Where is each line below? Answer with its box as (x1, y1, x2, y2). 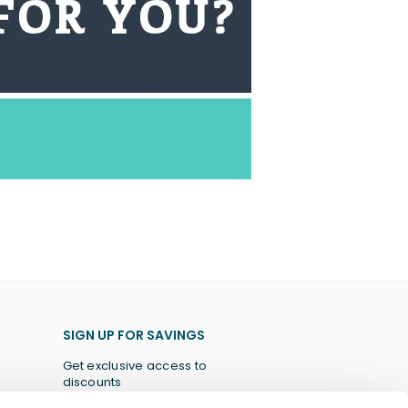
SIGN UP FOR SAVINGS (62, 326, 205, 344)
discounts (62, 373, 122, 391)
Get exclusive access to (62, 357, 208, 374)
